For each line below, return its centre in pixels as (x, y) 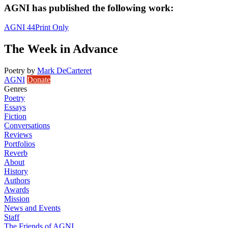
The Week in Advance (61, 49)
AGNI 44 (20, 27)
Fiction (15, 117)
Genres (16, 89)
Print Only (52, 27)
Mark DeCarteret (64, 71)
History (16, 172)
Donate (39, 80)
